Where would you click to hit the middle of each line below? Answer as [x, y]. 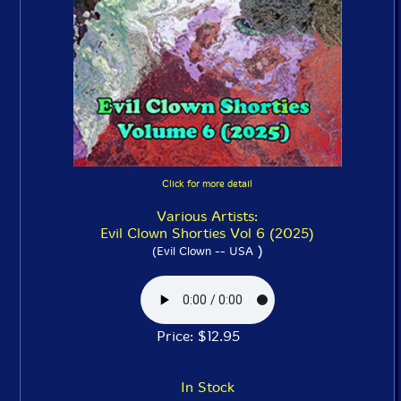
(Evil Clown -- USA [202, 251]
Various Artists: [207, 216]
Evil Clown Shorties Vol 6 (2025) [207, 233]
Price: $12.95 [207, 336]
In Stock [207, 387]
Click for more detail [207, 184]
